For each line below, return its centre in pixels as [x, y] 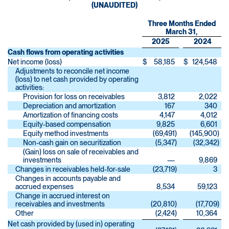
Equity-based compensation [67, 124]
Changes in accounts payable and [68, 179]
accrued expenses [44, 187]
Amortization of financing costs [71, 115]
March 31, [181, 32]
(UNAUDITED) [114, 5]
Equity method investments [66, 134]
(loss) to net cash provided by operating [77, 79]
